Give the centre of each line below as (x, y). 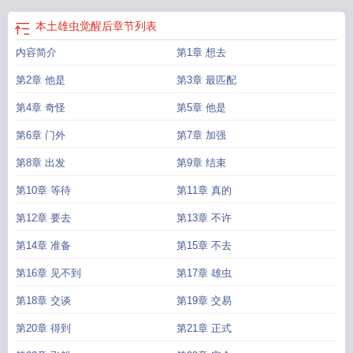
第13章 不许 (204, 218)
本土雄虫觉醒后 (74, 26)
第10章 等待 (43, 190)
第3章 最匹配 (206, 80)
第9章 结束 (201, 163)
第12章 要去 (43, 218)
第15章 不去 (204, 245)
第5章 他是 (201, 108)
